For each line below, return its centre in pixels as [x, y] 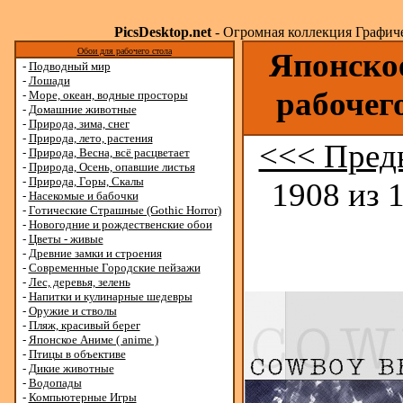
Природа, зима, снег [79, 124]
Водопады [55, 383]
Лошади [49, 81]
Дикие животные [71, 368]
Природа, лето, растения [90, 138]
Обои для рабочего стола [124, 51]
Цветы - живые [66, 239]
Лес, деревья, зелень [79, 282]
